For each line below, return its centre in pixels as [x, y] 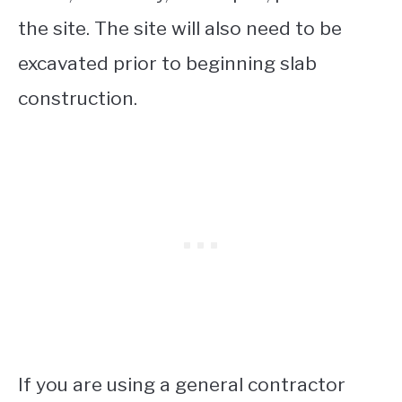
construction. [78, 98]
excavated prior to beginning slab [167, 63]
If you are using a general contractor [182, 384]
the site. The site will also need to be [180, 28]
